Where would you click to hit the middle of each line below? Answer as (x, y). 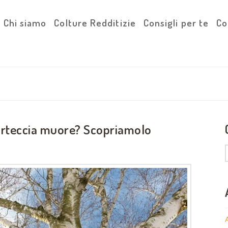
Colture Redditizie (95, 23)
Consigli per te (176, 23)
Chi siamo (25, 23)
